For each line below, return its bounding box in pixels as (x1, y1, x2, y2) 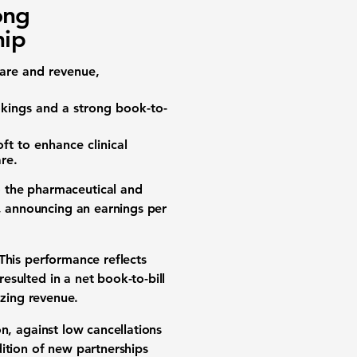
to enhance (14, 137, 88, 152)
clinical (88, 137, 127, 152)
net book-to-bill (74, 271, 166, 286)
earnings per (94, 201, 167, 216)
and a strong (32, 100, 116, 116)
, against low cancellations (8, 322, 163, 337)
